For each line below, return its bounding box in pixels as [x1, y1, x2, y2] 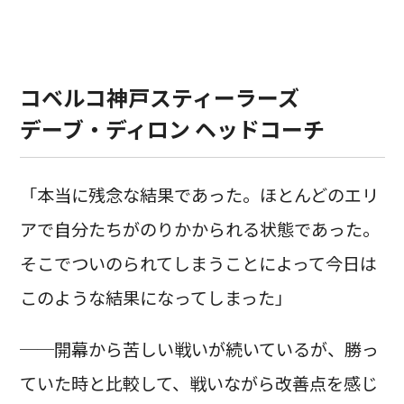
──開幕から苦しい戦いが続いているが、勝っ [19, 335, 379, 362]
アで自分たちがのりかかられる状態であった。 [19, 216, 380, 242]
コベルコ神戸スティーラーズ [19, 81, 299, 114]
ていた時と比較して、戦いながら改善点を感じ [19, 370, 378, 396]
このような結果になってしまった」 [19, 284, 292, 310]
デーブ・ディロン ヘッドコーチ [19, 113, 325, 145]
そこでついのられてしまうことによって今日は [19, 250, 377, 276]
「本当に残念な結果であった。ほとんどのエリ [19, 181, 379, 207]
